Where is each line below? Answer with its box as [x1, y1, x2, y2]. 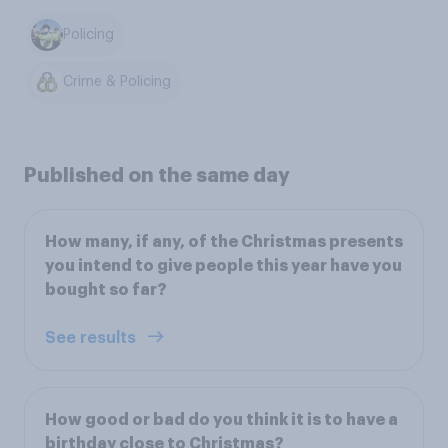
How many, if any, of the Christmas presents [45, 233, 403, 250]
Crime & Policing [63, 75, 172, 90]
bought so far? [45, 281, 167, 298]
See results [45, 329, 140, 346]
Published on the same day [24, 164, 290, 185]
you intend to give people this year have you [45, 257, 402, 274]
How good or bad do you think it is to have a [45, 411, 398, 428]
